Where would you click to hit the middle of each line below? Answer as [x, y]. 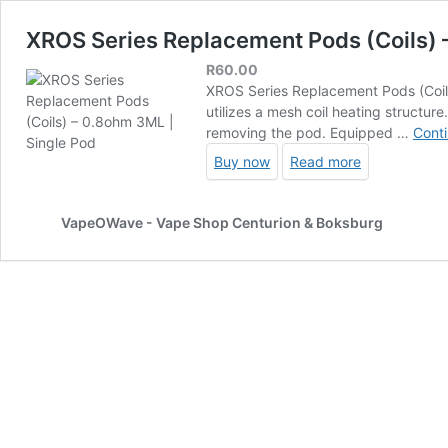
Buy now [242, 161]
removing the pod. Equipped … [309, 132]
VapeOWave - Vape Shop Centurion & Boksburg [222, 222]
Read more [325, 161]
